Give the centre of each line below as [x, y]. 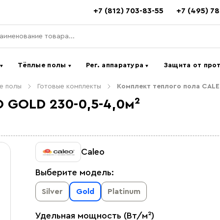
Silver [52, 192]
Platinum [124, 192]
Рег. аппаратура [116, 65]
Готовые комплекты [69, 86]
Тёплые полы [43, 65]
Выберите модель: [75, 172]
